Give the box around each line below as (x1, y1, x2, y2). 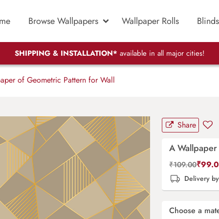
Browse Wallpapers (28, 14, 98, 27)
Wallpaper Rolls (122, 14, 179, 27)
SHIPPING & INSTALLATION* (14, 48, 117, 59)
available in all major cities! (117, 48, 205, 59)
